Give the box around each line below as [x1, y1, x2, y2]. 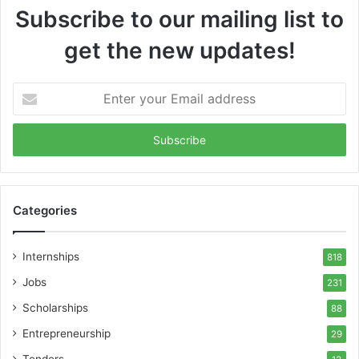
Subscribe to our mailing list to [15, 5, 344, 33]
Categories [13, 202, 77, 218]
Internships [22, 249, 79, 263]
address [12, 133, 52, 147]
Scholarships [22, 301, 88, 314]
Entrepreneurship [22, 326, 111, 340]
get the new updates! [63, 36, 296, 64]
